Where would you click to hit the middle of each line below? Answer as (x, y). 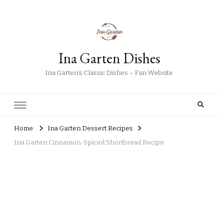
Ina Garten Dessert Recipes (90, 129)
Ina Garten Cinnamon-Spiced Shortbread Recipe (89, 143)
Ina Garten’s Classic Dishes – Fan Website (109, 73)
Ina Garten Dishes (109, 58)
